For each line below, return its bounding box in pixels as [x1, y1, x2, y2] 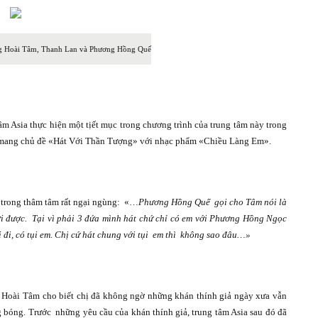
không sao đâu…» [180, 229, 251, 241]
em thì [153, 229, 176, 241]
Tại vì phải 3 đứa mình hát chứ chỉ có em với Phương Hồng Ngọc [32, 213, 287, 224]
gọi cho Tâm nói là [214, 197, 287, 208]
